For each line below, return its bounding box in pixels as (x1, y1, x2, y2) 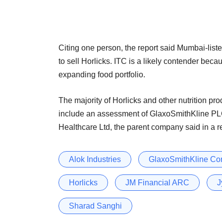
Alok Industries (69, 155, 121, 164)
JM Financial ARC (125, 178, 189, 187)
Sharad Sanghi (69, 201, 122, 210)
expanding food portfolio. (58, 70, 145, 79)
